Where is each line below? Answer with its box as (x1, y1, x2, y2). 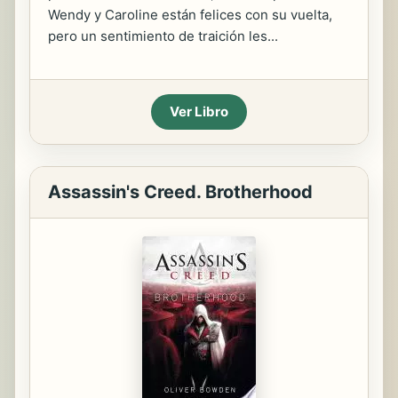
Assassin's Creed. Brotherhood (48, 181, 313, 203)
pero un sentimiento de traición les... (48, 28, 278, 44)
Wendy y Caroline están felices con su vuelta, (48, 6, 332, 23)
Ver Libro (170, 103, 228, 120)
